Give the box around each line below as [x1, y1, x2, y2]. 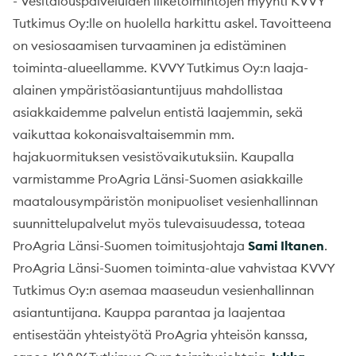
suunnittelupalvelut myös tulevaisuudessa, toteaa [13, 215, 305, 231]
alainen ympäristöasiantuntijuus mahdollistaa [13, 81, 283, 98]
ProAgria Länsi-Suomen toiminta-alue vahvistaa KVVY [13, 259, 335, 276]
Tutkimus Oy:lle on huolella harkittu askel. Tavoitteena [13, 14, 331, 31]
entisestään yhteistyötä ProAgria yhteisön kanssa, [13, 326, 308, 342]
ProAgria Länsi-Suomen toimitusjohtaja [13, 237, 248, 253]
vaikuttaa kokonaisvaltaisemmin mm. [13, 126, 234, 142]
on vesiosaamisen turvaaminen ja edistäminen [13, 37, 286, 53]
